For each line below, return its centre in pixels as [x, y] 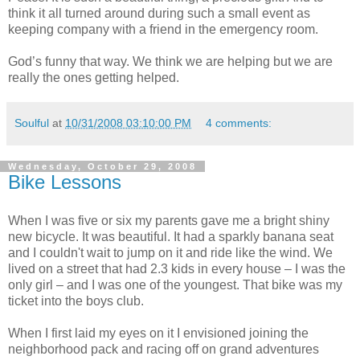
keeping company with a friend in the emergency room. [163, 29]
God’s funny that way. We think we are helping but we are [170, 61]
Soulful [32, 123]
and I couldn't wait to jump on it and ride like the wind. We [170, 252]
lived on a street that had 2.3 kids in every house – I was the [177, 268]
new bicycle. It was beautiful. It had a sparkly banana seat [171, 236]
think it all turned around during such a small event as [159, 13]
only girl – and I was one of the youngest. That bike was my [175, 284]
